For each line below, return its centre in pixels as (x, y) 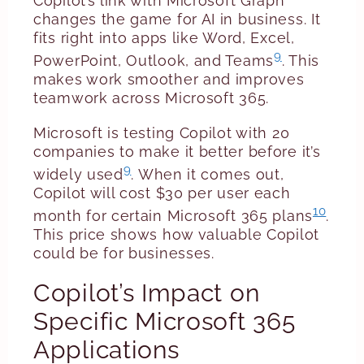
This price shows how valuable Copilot (176, 234)
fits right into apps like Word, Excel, (164, 38)
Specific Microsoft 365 (165, 321)
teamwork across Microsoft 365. (151, 98)
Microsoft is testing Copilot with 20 (162, 133)
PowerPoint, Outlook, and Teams (154, 61)
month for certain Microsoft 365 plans (173, 216)
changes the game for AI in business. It (177, 19)
